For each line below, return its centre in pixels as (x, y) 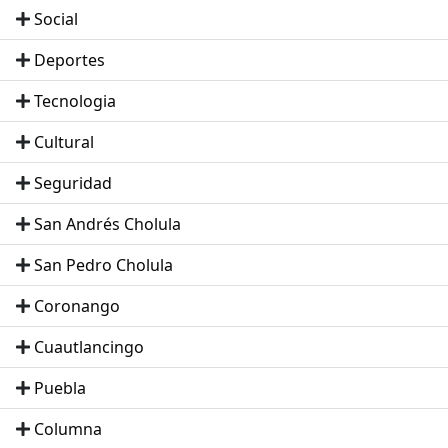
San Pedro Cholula (103, 264)
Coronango (77, 305)
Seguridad (73, 182)
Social (56, 18)
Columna (68, 428)
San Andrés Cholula (107, 223)
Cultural (64, 141)
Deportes (69, 59)
